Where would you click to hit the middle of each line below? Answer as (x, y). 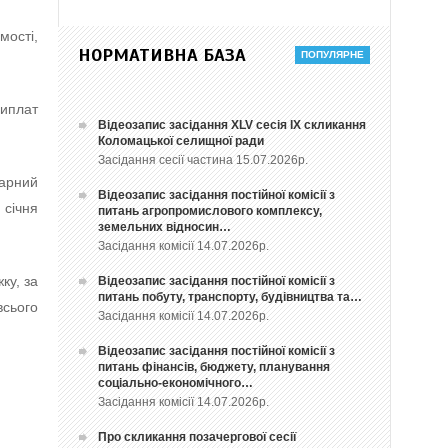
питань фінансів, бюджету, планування (214, 367)
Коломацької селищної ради (181, 141)
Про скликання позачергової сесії (197, 437)
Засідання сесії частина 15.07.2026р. (206, 160)
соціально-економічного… (176, 383)
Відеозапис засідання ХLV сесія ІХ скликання (232, 125)
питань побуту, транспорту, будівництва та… (230, 297)
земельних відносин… (165, 227)
